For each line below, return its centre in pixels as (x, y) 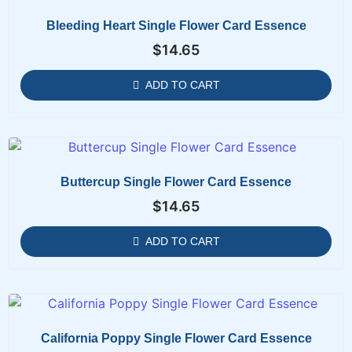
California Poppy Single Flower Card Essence (176, 338)
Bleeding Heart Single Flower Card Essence (176, 25)
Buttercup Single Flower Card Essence (176, 181)
